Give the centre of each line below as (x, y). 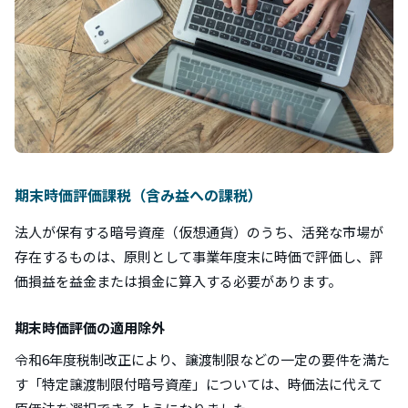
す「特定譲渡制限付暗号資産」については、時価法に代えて (199, 383)
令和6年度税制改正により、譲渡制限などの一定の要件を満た (202, 359)
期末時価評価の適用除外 (90, 327)
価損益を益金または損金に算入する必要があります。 (178, 280)
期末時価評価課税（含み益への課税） (138, 194)
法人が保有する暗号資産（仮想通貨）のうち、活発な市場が (199, 231)
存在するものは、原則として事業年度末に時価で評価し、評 (199, 256)
